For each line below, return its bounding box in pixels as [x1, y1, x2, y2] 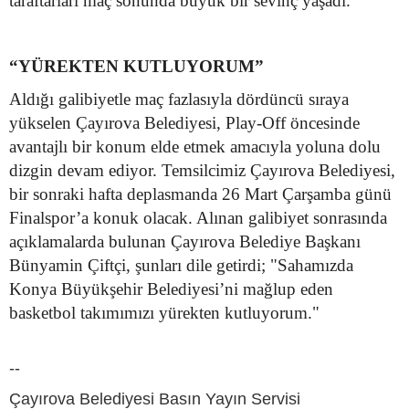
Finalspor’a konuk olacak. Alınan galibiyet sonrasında [9, 207, 387, 227]
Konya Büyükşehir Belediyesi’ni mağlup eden [9, 278, 333, 299]
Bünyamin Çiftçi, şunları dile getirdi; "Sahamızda [9, 255, 353, 275]
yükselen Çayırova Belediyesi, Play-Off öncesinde [9, 112, 360, 132]
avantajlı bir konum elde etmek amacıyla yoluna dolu [9, 136, 381, 156]
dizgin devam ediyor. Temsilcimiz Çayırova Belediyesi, [9, 160, 395, 180]
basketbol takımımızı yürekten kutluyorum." [9, 302, 320, 322]
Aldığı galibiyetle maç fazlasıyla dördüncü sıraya [9, 89, 349, 109]
